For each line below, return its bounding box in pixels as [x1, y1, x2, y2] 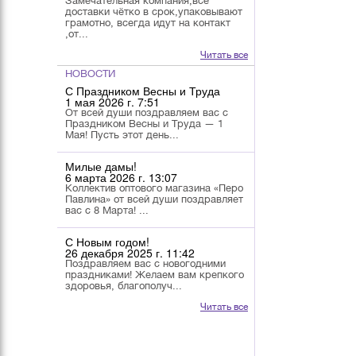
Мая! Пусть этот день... [65, 128, 179, 141]
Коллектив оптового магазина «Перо [65, 181, 243, 194]
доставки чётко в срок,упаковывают [65, 6, 242, 18]
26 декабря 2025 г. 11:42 [65, 244, 195, 261]
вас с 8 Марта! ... [65, 203, 149, 216]
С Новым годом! [65, 233, 149, 250]
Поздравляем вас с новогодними [65, 257, 226, 269]
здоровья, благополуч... [65, 279, 182, 292]
